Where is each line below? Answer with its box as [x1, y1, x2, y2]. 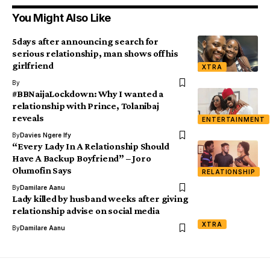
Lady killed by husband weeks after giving [12, 193, 189, 204]
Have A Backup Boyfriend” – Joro [12, 152, 151, 163]
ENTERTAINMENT [202, 115, 265, 123]
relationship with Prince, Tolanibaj [12, 100, 159, 111]
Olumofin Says [12, 165, 72, 175]
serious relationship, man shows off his [12, 48, 178, 58]
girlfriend [12, 60, 55, 71]
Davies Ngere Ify [20, 131, 71, 139]
